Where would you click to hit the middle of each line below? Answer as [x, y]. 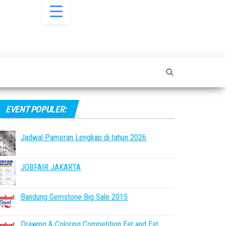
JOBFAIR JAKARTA [51, 167]
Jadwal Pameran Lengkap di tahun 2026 [83, 137]
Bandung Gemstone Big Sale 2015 [74, 197]
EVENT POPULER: [36, 109]
